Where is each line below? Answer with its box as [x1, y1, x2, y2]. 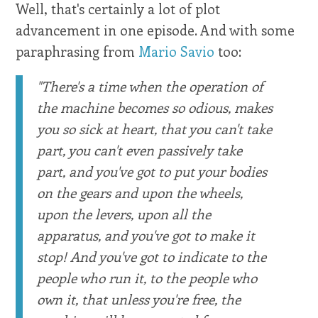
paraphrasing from [16, 42, 139, 61]
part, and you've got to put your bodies [37, 162, 268, 181]
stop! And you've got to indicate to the [37, 247, 267, 266]
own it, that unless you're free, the [37, 290, 241, 309]
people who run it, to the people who [37, 268, 258, 287]
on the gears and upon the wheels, [37, 183, 243, 202]
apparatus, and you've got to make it [37, 226, 256, 245]
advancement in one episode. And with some [16, 21, 295, 40]
